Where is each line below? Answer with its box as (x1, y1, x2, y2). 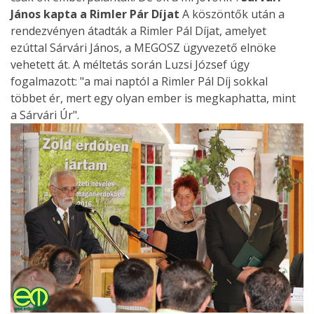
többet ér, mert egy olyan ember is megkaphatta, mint (11, 90, 296, 107)
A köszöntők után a (179, 6, 285, 22)
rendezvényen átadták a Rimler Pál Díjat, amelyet (11, 23, 266, 39)
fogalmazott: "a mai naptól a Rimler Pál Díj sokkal (11, 74, 268, 90)
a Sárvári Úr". (11, 107, 79, 123)
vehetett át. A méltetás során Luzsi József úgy (11, 57, 250, 73)
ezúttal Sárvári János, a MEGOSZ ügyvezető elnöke (11, 40, 276, 56)
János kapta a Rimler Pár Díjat (11, 6, 179, 22)
